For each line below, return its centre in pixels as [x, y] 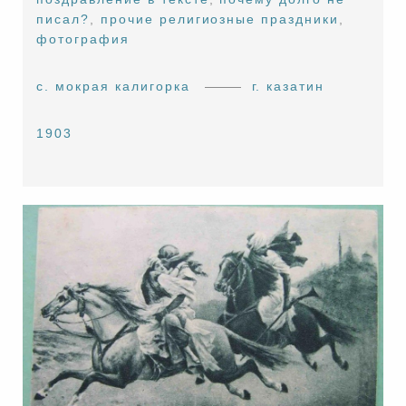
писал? [63, 19]
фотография [83, 39]
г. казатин [288, 87]
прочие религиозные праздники [220, 19]
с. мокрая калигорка [113, 87]
